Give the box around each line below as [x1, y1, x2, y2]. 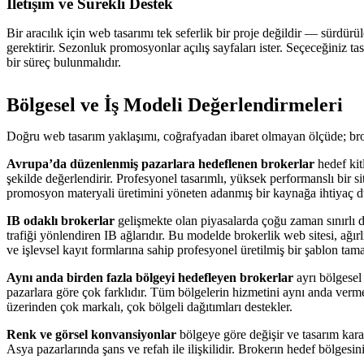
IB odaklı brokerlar [6, 214, 115, 227]
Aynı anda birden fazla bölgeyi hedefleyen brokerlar [6, 271, 293, 284]
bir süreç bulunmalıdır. [6, 55, 121, 69]
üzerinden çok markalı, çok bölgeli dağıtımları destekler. [6, 300, 292, 314]
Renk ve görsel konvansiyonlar [6, 327, 176, 341]
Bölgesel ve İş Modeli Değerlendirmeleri [6, 94, 343, 115]
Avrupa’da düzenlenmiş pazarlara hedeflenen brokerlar [6, 157, 314, 171]
